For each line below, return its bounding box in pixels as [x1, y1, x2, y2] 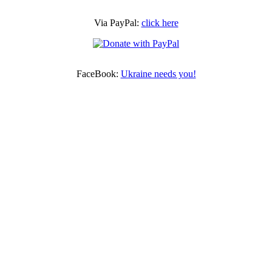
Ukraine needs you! [120, 68, 196, 79]
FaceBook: [76, 68, 121, 79]
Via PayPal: [93, 17, 141, 28]
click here [141, 17, 178, 28]
